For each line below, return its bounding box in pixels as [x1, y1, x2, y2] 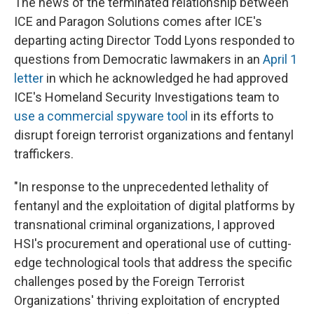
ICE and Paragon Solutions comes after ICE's [14, 14, 262, 29]
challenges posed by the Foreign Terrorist [14, 274, 245, 289]
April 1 [263, 52, 297, 67]
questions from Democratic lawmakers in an [14, 52, 263, 67]
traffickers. [14, 146, 74, 162]
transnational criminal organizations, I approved [14, 217, 275, 233]
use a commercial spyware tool [14, 109, 188, 124]
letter [14, 71, 43, 86]
